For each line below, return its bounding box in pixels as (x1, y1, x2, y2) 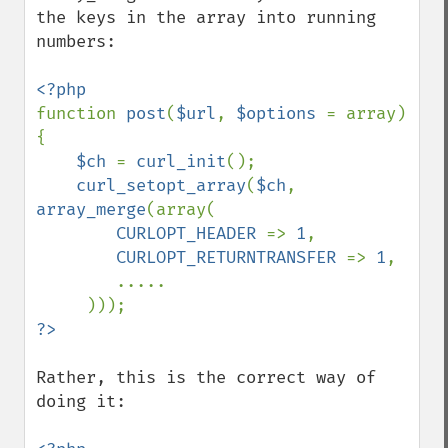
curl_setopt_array (76, 175, 246, 196)
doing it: (36, 391, 126, 412)
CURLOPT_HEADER (116, 223, 266, 244)
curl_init (136, 151, 226, 172)
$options (236, 103, 326, 124)
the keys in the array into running (36, 7, 376, 28)
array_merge (36, 199, 146, 220)
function (36, 103, 126, 124)
